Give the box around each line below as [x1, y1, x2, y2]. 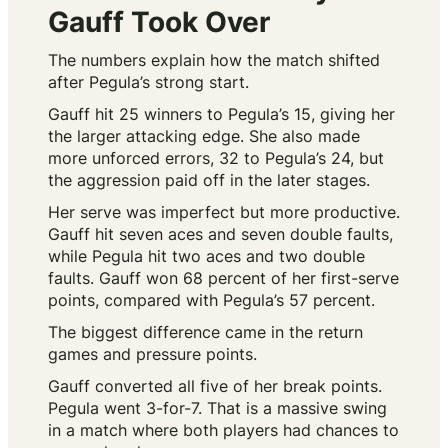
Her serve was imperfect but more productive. [48, 202, 400, 223]
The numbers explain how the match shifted [48, 50, 380, 71]
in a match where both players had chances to [48, 420, 399, 441]
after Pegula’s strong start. [48, 72, 249, 93]
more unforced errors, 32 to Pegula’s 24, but [48, 148, 384, 169]
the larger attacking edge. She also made [48, 126, 360, 147]
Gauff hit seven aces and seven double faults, [48, 224, 393, 245]
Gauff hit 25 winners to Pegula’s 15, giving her [48, 104, 395, 125]
